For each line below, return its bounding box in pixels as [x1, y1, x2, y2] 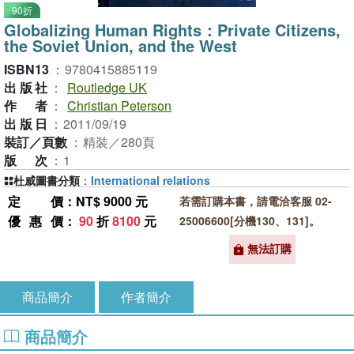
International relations [91, 172, 210, 188]
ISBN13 [4, 60, 49, 78]
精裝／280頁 [83, 133, 155, 151]
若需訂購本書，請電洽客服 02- [179, 193, 332, 209]
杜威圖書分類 [13, 172, 80, 188]
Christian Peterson [67, 96, 171, 115]
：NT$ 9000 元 [63, 192, 148, 210]
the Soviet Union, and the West [4, 34, 237, 57]
